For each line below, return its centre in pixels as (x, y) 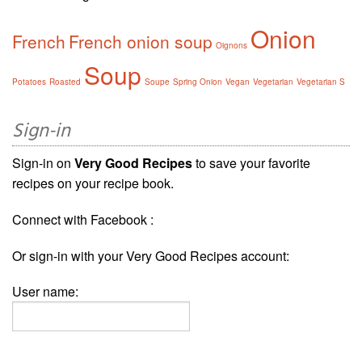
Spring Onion (198, 82)
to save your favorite (251, 163)
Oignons (232, 46)
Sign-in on (43, 163)
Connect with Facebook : (83, 220)
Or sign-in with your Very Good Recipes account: (151, 256)
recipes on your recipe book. (93, 183)
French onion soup (141, 42)
